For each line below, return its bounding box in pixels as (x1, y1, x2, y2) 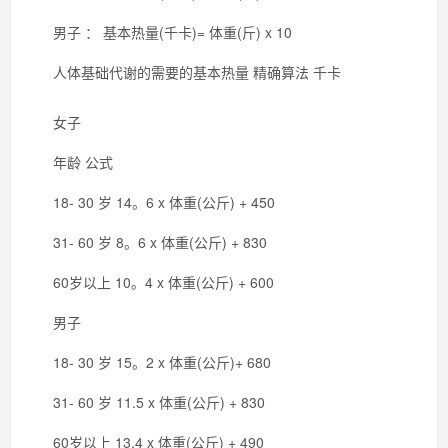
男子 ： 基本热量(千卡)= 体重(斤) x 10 (25, 22, 292, 42)
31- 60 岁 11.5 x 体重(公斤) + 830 (25, 392, 265, 412)
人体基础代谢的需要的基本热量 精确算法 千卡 (25, 62, 341, 82)
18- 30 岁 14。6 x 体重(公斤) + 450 (25, 192, 275, 212)
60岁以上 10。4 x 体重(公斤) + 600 (25, 272, 274, 292)
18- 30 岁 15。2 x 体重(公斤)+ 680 (25, 352, 271, 372)
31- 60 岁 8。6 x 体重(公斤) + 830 (25, 232, 267, 252)
